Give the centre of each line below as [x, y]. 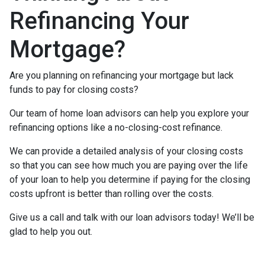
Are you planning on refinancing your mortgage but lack [122, 75]
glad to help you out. [51, 231]
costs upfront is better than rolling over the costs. [112, 193]
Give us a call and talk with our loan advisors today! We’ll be [132, 217]
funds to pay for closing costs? [74, 89]
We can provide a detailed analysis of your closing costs [126, 151]
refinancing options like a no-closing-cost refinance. [116, 127]
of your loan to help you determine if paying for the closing [130, 179]
